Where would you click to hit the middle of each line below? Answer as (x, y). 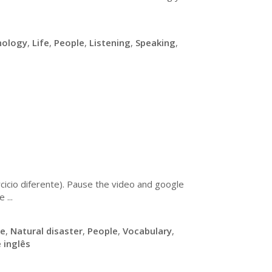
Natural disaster (46, 231)
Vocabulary (147, 231)
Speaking (155, 42)
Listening (110, 42)
